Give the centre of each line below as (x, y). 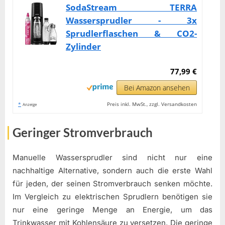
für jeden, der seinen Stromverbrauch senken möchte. (113, 184)
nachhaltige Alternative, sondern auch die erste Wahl (113, 171)
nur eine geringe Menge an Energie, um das (113, 210)
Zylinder (83, 46)
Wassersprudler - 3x (132, 20)
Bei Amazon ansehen (157, 87)
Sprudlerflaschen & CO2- (132, 33)
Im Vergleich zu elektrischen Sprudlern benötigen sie (113, 197)
